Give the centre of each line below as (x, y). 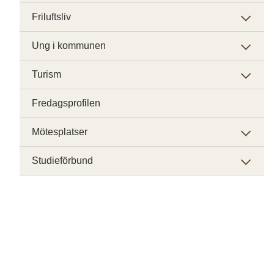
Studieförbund (62, 161)
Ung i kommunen (69, 46)
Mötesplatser (60, 132)
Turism (46, 74)
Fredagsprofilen (66, 103)
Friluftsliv (51, 17)
